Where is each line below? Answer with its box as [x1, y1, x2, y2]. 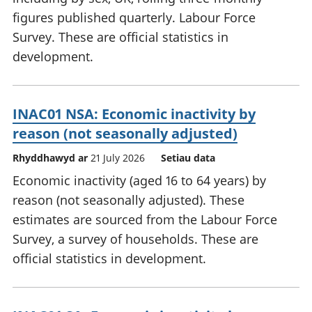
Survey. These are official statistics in [13, 29, 228, 46]
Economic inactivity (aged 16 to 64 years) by [13, 172, 266, 189]
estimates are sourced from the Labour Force [13, 211, 277, 228]
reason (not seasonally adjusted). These [13, 192, 244, 209]
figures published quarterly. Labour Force [13, 9, 256, 26]
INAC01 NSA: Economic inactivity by [13, 104, 256, 124]
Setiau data [161, 151, 215, 165]
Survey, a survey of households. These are [13, 231, 258, 248]
